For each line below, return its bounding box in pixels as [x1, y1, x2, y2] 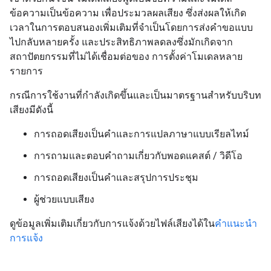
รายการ [10, 65, 43, 77]
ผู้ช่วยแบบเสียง [34, 194, 94, 205]
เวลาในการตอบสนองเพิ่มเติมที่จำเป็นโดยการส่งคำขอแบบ [10, 22, 253, 33]
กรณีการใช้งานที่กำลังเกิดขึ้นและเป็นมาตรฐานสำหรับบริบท [10, 90, 261, 101]
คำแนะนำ [215, 218, 257, 229]
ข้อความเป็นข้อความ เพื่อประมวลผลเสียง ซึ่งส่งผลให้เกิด [10, 7, 246, 19]
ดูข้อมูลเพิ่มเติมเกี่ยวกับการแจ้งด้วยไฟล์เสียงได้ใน [10, 218, 215, 229]
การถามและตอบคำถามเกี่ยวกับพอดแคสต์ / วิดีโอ [34, 150, 243, 162]
